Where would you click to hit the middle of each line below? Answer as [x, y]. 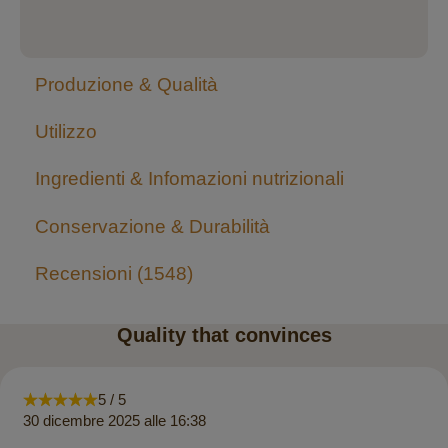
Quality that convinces [224, 334]
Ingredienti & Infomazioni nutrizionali [189, 179]
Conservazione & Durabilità [152, 226]
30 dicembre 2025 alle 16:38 [114, 421]
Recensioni [86, 273]
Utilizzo [66, 132]
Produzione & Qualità [126, 84]
